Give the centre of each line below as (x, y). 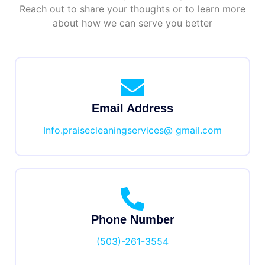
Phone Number (132, 219)
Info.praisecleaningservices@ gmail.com (132, 130)
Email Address (132, 108)
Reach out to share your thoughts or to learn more (132, 9)
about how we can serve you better (132, 23)
